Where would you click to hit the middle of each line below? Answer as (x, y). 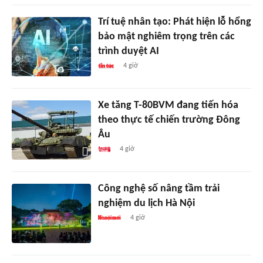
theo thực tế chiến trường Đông (169, 120)
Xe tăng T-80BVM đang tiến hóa (168, 105)
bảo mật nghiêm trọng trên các (166, 36)
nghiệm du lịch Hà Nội (146, 203)
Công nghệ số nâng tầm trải (159, 188)
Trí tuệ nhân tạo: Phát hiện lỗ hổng (174, 22)
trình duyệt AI (128, 51)
